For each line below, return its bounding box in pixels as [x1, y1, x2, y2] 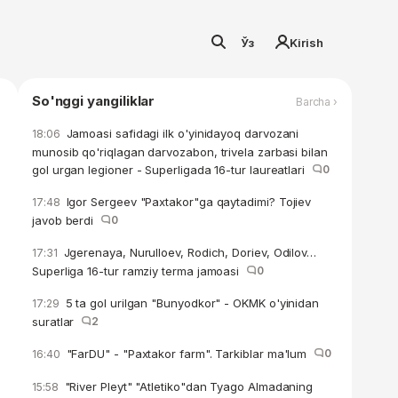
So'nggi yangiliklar [32, 92, 155, 109]
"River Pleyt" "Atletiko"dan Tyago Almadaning [60, 379, 314, 394]
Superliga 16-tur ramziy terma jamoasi [32, 264, 246, 278]
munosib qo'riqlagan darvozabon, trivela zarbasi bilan [32, 145, 328, 159]
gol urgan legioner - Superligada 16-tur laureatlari [32, 163, 312, 177]
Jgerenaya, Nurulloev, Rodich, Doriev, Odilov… [60, 245, 317, 259]
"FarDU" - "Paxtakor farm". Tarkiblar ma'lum [62, 346, 314, 361]
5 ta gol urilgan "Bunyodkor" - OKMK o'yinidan [61, 296, 320, 310]
